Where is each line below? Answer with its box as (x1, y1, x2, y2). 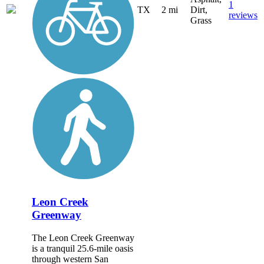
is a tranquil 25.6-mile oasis (32, 243, 133, 253)
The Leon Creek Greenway (32, 232, 134, 243)
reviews (229, 10, 258, 21)
